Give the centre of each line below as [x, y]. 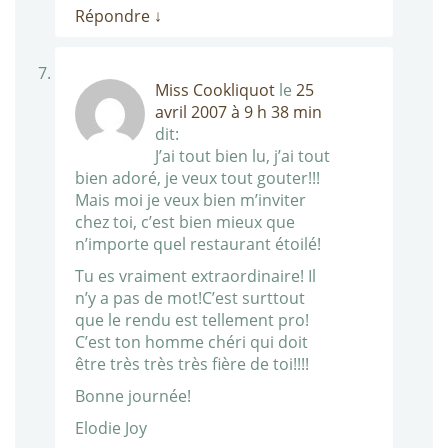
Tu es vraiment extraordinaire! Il [195, 276]
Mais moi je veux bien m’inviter [190, 200]
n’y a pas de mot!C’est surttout [190, 298]
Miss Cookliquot [215, 90]
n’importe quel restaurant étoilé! [198, 244]
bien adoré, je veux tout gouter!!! [197, 178]
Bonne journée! [133, 396]
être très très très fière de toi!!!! [192, 364]
